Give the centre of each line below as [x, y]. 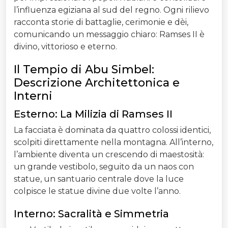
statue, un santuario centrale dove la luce [99, 179]
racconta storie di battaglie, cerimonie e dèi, [101, 22]
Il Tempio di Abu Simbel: [84, 70]
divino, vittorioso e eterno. [65, 47]
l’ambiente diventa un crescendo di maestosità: [109, 155]
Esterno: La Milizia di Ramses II [93, 114]
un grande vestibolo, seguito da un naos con [104, 167]
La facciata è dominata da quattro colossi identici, [112, 130]
